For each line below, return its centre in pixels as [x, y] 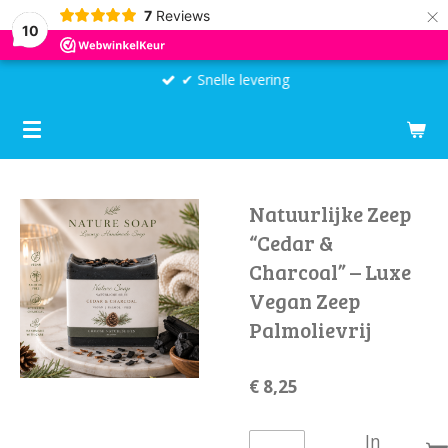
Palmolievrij [310, 329]
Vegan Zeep [304, 300]
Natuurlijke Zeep [330, 213]
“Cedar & [291, 242]
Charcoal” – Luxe [330, 271]
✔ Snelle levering [235, 80]
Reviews [182, 15]
